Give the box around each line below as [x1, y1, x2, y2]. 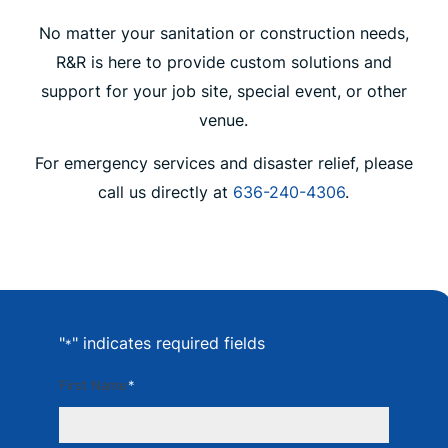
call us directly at [98, 181, 234, 202]
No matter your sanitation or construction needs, [38, 23, 409, 44]
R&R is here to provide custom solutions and [55, 52, 392, 73]
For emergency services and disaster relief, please [34, 152, 413, 173]
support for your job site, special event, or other [40, 81, 407, 102]
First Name [58, 377, 127, 394]
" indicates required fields [71, 332, 265, 353]
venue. [199, 110, 249, 131]
